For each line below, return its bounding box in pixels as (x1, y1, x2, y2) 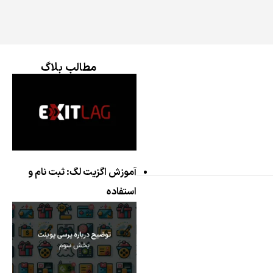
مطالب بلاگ (40, 59, 96, 76)
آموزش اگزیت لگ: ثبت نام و (28, 165, 136, 180)
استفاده (107, 185, 136, 200)
